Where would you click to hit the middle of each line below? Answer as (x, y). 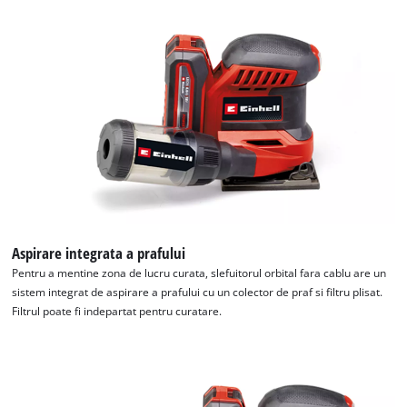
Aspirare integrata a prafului (99, 253)
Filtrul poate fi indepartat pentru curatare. (117, 312)
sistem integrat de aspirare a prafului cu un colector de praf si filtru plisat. (198, 293)
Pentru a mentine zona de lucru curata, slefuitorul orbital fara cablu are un (199, 273)
